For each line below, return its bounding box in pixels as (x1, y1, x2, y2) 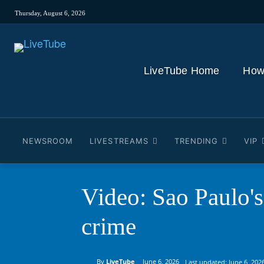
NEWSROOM (22, 136, 74, 146)
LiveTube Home (144, 64, 220, 77)
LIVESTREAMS (90, 136, 148, 146)
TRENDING (174, 136, 219, 146)
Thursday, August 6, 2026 (15, 9, 85, 16)
